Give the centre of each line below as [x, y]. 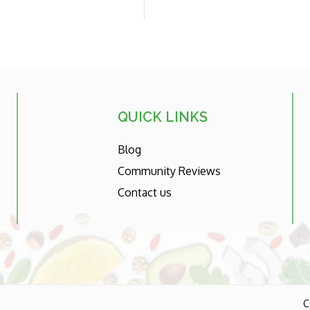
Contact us [144, 193]
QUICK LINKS [162, 117]
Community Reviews [169, 171]
